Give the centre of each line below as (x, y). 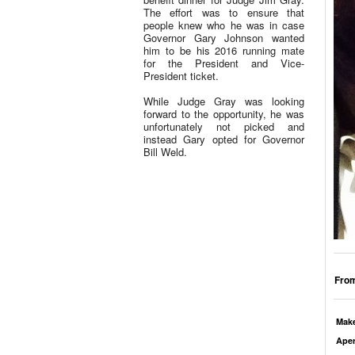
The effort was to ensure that (224, 12)
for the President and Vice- (224, 63)
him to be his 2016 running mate (224, 50)
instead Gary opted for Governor (224, 139)
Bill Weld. (165, 152)
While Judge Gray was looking (224, 101)
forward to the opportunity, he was (224, 114)
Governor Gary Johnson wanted (224, 38)
